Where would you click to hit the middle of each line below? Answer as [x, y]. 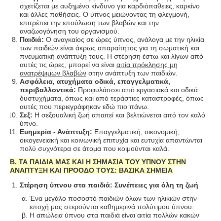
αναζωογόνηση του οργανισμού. [70, 31]
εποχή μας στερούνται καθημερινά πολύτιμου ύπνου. [112, 206]
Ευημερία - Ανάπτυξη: [56, 131]
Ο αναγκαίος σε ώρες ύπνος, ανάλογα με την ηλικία [124, 39]
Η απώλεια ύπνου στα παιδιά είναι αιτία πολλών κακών [114, 215]
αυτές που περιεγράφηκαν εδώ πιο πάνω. [84, 106]
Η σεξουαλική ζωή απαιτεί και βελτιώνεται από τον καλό [119, 115]
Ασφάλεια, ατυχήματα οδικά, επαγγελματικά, [95, 81]
